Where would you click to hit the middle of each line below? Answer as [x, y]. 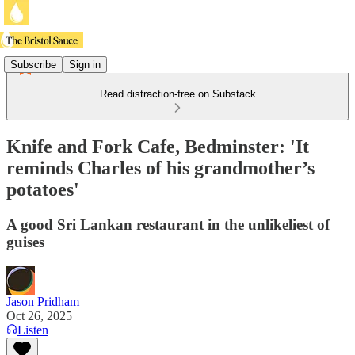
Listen [33, 330]
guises [25, 242]
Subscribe [33, 64]
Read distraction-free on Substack [177, 94]
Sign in [85, 64]
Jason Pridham [43, 301]
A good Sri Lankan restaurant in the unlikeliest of [168, 224]
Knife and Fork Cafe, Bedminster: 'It [158, 146]
